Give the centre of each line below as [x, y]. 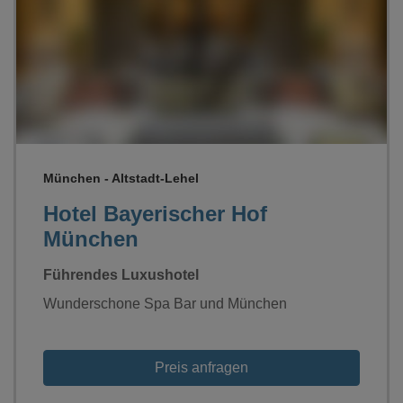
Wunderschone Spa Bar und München [165, 303]
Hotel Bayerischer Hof [155, 213]
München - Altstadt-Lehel [121, 178]
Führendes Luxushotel [121, 274]
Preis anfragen [201, 367]
